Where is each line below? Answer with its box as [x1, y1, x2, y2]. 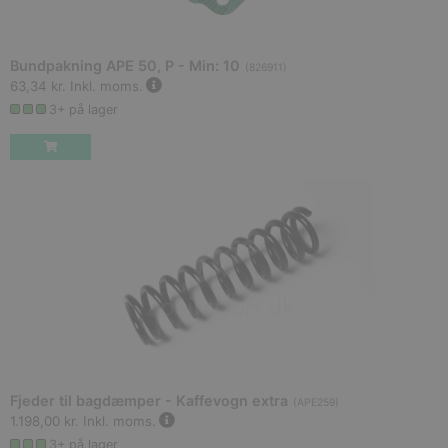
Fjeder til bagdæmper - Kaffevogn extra [10, 392, 288, 410]
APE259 [297, 396, 335, 410]
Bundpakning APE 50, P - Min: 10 [10, 57, 240, 75]
